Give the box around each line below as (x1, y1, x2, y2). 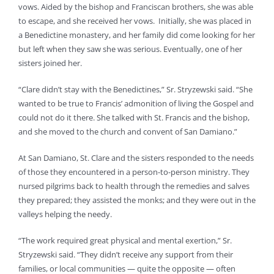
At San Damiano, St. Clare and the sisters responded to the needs (18, 152, 254, 163)
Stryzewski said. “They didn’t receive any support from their (18, 248, 233, 260)
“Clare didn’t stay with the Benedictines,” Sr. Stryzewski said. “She (18, 83, 253, 95)
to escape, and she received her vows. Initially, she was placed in (18, 15, 251, 26)
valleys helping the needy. (18, 208, 112, 220)
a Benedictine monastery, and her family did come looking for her (18, 29, 255, 40)
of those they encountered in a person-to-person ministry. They (18, 166, 250, 177)
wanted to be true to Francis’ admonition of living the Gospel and (18, 97, 254, 109)
